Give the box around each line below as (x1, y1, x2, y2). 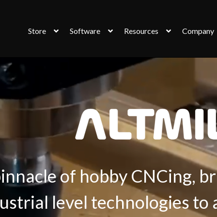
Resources (124, 26, 159, 35)
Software (70, 26, 101, 35)
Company (182, 26, 215, 35)
